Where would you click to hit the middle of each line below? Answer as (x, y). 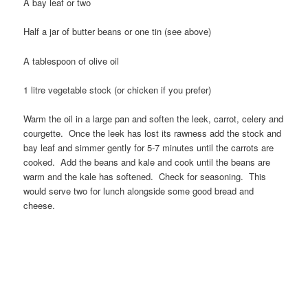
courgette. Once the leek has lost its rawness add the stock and (153, 133)
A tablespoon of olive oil (71, 60)
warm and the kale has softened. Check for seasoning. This (145, 176)
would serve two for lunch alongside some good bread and (139, 190)
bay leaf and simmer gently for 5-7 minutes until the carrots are (149, 147)
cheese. (40, 205)
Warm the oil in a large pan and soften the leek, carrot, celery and (154, 118)
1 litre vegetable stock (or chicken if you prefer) (118, 89)
